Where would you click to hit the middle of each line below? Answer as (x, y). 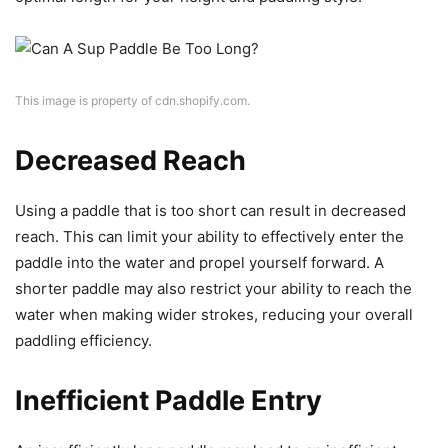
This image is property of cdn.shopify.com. (132, 100)
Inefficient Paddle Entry (168, 400)
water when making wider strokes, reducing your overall (214, 314)
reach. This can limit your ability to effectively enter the (209, 236)
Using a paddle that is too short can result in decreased (210, 210)
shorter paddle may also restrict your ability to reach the (213, 288)
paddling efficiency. (83, 340)
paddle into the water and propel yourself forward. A (199, 262)
